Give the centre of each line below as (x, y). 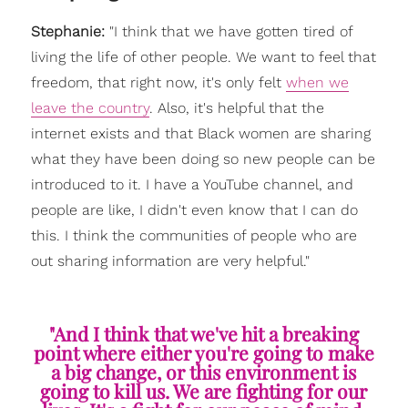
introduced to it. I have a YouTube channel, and (192, 184)
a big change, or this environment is (204, 371)
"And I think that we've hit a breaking (204, 333)
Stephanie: (67, 31)
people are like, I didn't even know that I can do (194, 209)
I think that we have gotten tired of (233, 31)
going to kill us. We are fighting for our (204, 390)
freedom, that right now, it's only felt (158, 82)
